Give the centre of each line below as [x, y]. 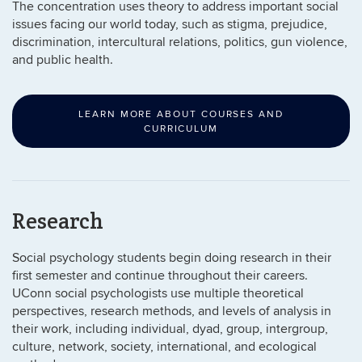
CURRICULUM [181, 129]
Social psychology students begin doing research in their [172, 258]
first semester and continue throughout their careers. [160, 276]
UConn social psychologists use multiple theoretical [158, 293]
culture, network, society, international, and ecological [164, 347]
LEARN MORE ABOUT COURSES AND [181, 114]
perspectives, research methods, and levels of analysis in [172, 311]
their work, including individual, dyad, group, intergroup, [170, 329]
